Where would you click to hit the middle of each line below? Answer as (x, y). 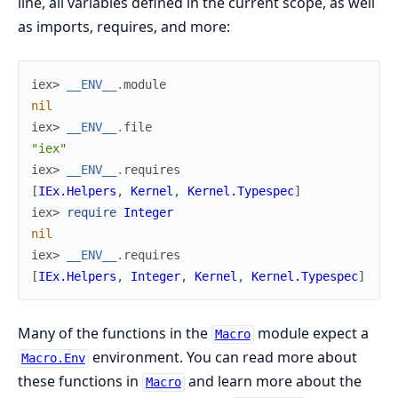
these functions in (80, 382)
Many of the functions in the (115, 334)
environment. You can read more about (223, 358)
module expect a (311, 334)
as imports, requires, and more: (124, 27)
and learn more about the (273, 382)
